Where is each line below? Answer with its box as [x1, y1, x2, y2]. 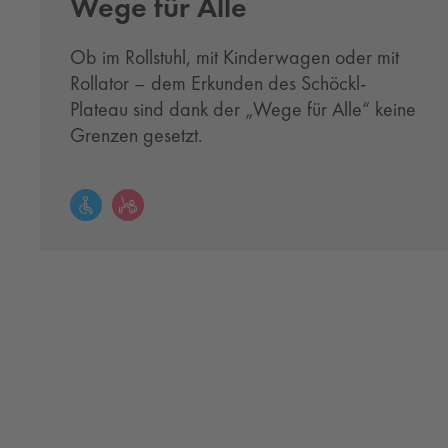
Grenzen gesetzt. [70, 122, 203, 148]
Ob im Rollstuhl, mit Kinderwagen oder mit [70, 44, 399, 70]
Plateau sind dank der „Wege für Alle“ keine [70, 96, 416, 122]
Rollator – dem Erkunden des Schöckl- [70, 70, 366, 96]
